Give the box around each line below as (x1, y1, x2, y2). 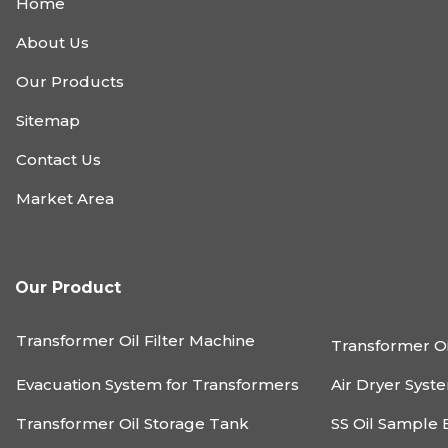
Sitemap (16, 111, 80, 130)
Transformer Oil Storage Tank (16, 414, 249, 433)
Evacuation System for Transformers (16, 375, 299, 394)
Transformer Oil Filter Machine (16, 331, 255, 350)
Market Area (16, 189, 114, 208)
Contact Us (16, 150, 101, 169)
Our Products (16, 72, 124, 91)
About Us (16, 33, 89, 52)
